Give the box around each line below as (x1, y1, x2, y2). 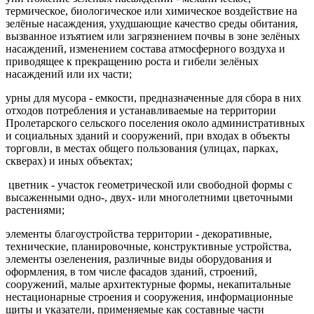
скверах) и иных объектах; (6, 154, 132, 167)
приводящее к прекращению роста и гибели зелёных (6, 55, 259, 67)
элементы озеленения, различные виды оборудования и (6, 252, 272, 265)
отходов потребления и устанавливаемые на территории (6, 104, 276, 116)
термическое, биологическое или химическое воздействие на (6, 4, 297, 17)
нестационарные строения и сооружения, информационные (6, 290, 293, 303)
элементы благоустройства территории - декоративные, (6, 227, 272, 240)
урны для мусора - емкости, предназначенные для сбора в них (6, 91, 301, 104)
